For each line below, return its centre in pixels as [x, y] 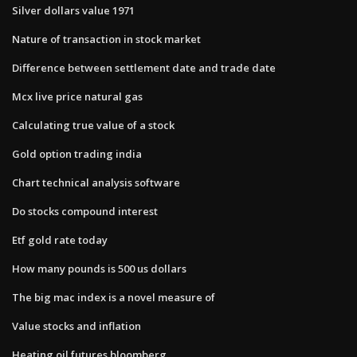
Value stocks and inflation [76, 326]
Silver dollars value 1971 [73, 10]
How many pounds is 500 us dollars [99, 268]
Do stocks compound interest [85, 211]
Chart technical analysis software [96, 182]
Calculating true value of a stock [93, 125]
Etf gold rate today [60, 239]
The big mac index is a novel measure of [114, 297]
